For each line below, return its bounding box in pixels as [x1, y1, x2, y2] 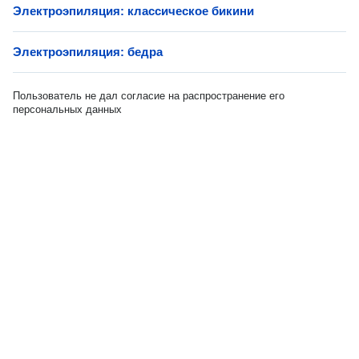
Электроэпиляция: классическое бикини [13, 4, 254, 18]
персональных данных [13, 103, 122, 115]
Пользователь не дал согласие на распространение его [13, 90, 284, 102]
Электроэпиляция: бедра [13, 45, 163, 58]
